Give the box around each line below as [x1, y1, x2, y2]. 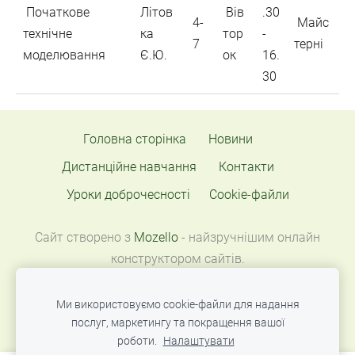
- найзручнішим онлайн [178, 230, 320, 246]
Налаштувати [162, 334, 235, 348]
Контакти [219, 159, 274, 175]
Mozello [134, 230, 178, 246]
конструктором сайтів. [110, 251, 245, 267]
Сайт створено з [35, 230, 134, 246]
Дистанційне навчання [62, 159, 197, 175]
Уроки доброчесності [66, 186, 190, 202]
